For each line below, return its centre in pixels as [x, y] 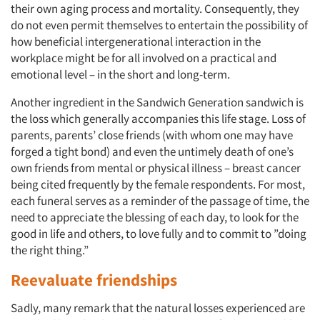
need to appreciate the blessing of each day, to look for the [155, 217]
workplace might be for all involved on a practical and [144, 58]
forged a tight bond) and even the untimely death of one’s [152, 151]
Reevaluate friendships [94, 280]
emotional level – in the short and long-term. [120, 74]
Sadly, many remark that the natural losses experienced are [158, 308]
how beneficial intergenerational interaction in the [136, 41]
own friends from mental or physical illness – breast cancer [156, 168]
